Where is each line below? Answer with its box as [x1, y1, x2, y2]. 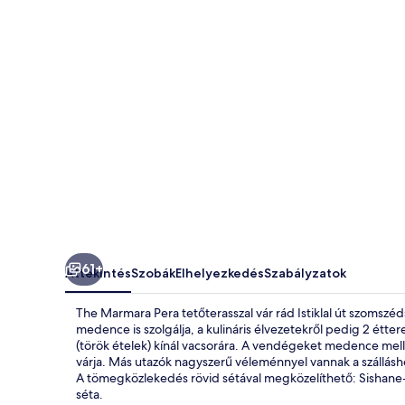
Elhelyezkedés [175, 264, 264, 281]
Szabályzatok [264, 264, 346, 281]
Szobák [131, 264, 175, 281]
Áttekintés [65, 264, 131, 281]
